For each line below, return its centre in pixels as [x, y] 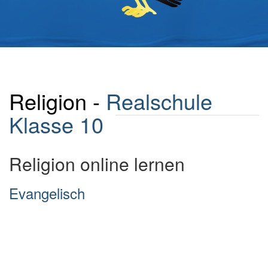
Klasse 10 [56, 124]
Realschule [159, 101]
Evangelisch [47, 193]
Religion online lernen [97, 164]
